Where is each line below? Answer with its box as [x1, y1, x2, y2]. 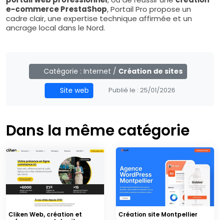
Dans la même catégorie [6, 120, 190, 141]
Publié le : [107, 85, 140, 94]
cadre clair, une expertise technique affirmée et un [6, 13, 192, 24]
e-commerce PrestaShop [6, 3, 107, 14]
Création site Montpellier [118, 210, 197, 219]
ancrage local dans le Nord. [6, 22, 105, 33]
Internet [83, 66, 111, 76]
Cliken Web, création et [8, 210, 82, 219]
